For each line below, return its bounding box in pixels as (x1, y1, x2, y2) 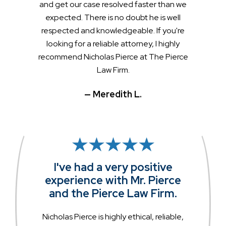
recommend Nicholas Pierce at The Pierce (38, 51, 188, 62)
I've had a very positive (53, 160, 173, 175)
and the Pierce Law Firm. (49, 186, 177, 201)
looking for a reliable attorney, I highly (46, 38, 180, 49)
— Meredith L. (84, 88, 142, 100)
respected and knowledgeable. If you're (41, 25, 185, 36)
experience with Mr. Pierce (45, 173, 181, 188)
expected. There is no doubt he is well (45, 12, 181, 23)
